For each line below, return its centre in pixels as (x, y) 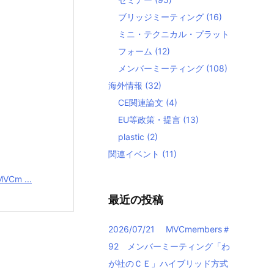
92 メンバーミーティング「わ (169, 246)
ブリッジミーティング (162, 17)
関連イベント (135, 154)
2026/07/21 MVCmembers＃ (169, 229)
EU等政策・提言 (150, 120)
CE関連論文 (142, 102)
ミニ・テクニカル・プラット (174, 34)
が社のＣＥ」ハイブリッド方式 (168, 263)
